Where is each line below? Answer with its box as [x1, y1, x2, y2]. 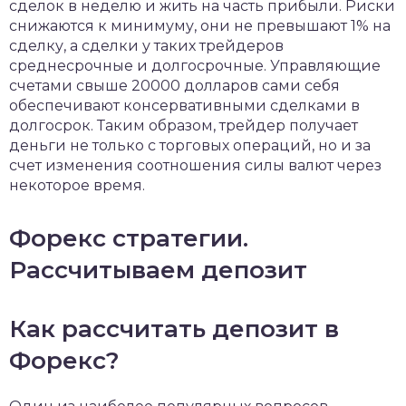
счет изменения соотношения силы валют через [9, 157, 382, 174]
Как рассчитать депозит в [9, 314, 339, 343]
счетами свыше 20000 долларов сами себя [9, 77, 340, 94]
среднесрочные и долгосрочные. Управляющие [9, 57, 381, 74]
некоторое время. [9, 177, 145, 194]
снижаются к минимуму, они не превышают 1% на [9, 17, 391, 34]
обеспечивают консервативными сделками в [9, 97, 360, 114]
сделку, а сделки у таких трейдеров [9, 37, 284, 54]
